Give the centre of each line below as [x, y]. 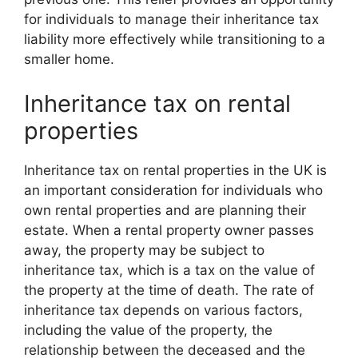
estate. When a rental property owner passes [169, 230]
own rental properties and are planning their [165, 210]
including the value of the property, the [148, 330]
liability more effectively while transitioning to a [175, 39]
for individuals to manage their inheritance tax [171, 19]
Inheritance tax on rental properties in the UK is [175, 170]
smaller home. [69, 59]
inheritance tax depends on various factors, [163, 310]
